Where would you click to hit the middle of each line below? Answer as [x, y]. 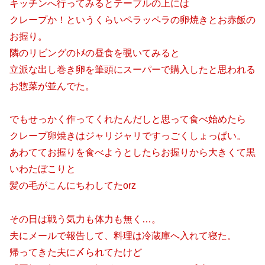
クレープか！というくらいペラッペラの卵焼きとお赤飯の [132, 20]
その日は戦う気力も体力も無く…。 [85, 219]
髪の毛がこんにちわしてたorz [73, 186]
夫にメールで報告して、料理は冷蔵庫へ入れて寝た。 [123, 236]
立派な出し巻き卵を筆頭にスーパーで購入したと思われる [132, 69]
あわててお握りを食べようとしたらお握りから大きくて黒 [132, 153]
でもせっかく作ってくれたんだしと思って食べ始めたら [128, 119]
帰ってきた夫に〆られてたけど [76, 253]
